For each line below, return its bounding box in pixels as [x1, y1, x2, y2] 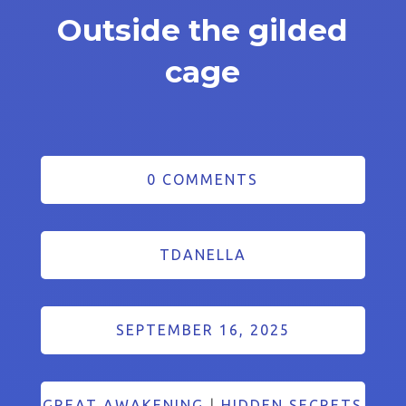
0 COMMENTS [147, 171, 259, 188]
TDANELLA [159, 246, 246, 264]
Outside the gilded [57, 12, 349, 49]
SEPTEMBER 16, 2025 [115, 322, 290, 339]
